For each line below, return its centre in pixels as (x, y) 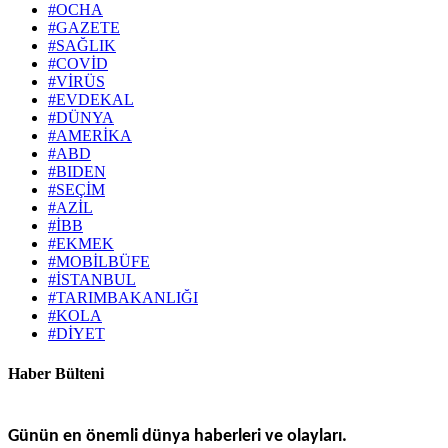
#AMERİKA (90, 136)
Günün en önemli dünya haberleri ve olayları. (177, 436)
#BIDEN (77, 172)
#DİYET (76, 334)
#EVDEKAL (91, 100)
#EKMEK (81, 244)
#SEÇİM (76, 190)
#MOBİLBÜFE (99, 262)
